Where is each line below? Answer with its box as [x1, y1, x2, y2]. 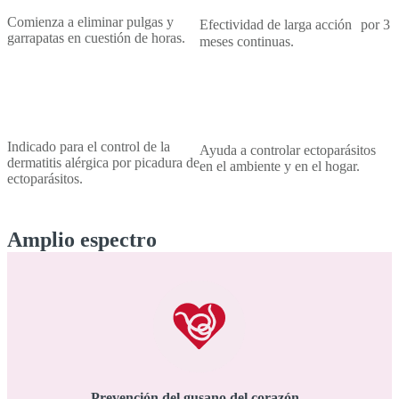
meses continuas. [199, 33, 294, 49]
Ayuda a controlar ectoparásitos [199, 142, 376, 158]
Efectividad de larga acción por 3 [199, 16, 390, 32]
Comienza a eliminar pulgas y [7, 13, 174, 29]
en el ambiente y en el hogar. [199, 158, 360, 174]
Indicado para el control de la [7, 138, 170, 154]
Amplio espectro [7, 227, 157, 251]
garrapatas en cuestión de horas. [7, 29, 185, 45]
